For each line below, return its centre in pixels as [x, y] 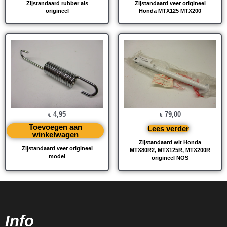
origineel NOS [170, 158]
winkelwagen [55, 135]
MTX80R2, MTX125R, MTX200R [170, 150]
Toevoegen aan [55, 127]
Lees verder [168, 129]
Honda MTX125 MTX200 [170, 10]
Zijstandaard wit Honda [170, 143]
